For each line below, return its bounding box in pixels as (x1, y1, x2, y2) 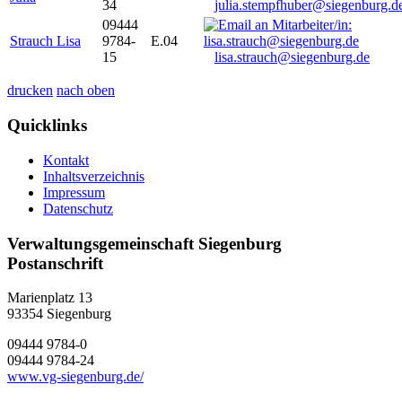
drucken (7, 83, 53, 99)
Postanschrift (7, 253, 103, 273)
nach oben (57, 83, 115, 99)
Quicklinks (7, 116, 87, 135)
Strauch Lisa (10, 33, 81, 49)
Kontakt (43, 152, 89, 168)
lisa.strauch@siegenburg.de (214, 49, 370, 66)
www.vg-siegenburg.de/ (7, 369, 144, 385)
